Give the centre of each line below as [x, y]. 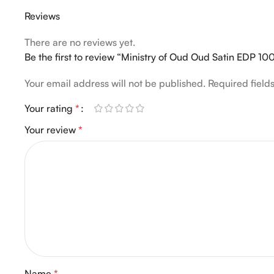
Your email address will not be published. [115, 83]
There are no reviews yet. [80, 42]
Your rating [50, 108]
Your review [51, 130]
